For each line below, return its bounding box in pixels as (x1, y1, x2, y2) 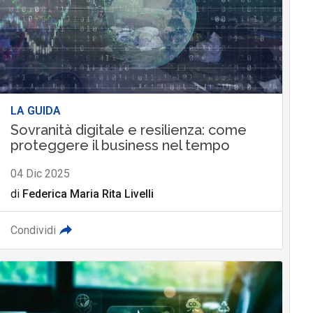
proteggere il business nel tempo (10, 136, 230, 154)
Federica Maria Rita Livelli (22, 187, 154, 201)
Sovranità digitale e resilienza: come (10, 121, 247, 138)
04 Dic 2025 (10, 166, 70, 180)
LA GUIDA (10, 103, 61, 117)
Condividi (10, 223, 56, 237)
